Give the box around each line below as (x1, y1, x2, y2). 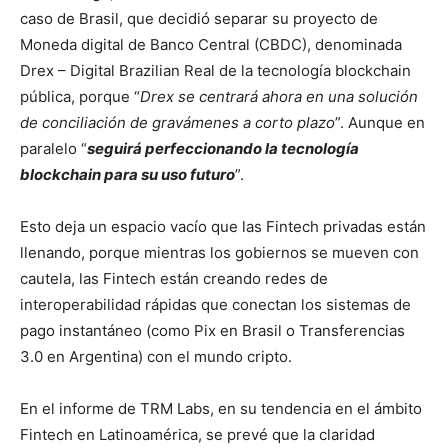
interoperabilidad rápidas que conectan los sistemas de (20, 294, 411, 314)
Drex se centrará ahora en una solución (140, 86, 418, 106)
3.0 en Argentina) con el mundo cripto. (20, 346, 292, 366)
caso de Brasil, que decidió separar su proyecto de (20, 8, 378, 28)
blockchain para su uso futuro (20, 164, 235, 184)
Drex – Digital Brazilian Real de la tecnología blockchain (20, 60, 411, 80)
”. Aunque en (335, 112, 425, 132)
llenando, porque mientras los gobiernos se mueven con (20, 242, 419, 262)
